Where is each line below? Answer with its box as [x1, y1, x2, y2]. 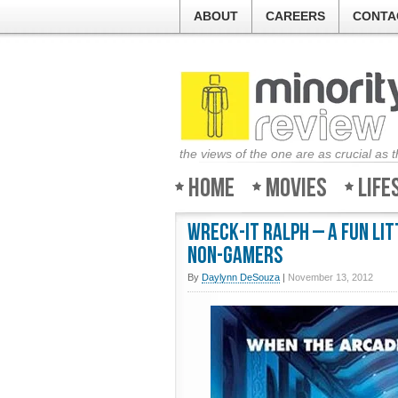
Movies [266, 172, 327, 204]
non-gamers [187, 243, 283, 270]
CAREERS [266, 9, 325, 23]
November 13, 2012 [288, 272, 373, 283]
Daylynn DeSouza [202, 272, 280, 283]
